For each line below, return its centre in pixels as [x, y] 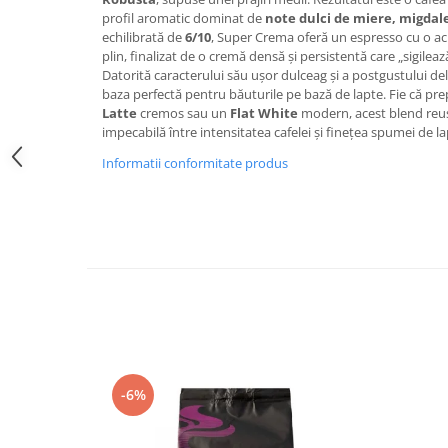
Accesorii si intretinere [90, 91]
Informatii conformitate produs [195, 162]
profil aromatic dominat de [183, 17]
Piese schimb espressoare [102, 65]
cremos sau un [183, 112]
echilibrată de [143, 36]
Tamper [41, 241]
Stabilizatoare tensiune [92, 39]
